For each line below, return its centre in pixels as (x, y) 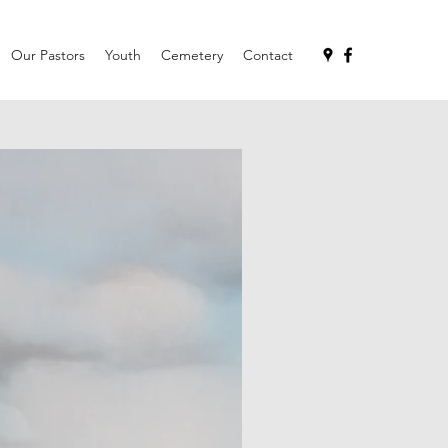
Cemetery (192, 55)
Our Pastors (48, 55)
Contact (268, 55)
